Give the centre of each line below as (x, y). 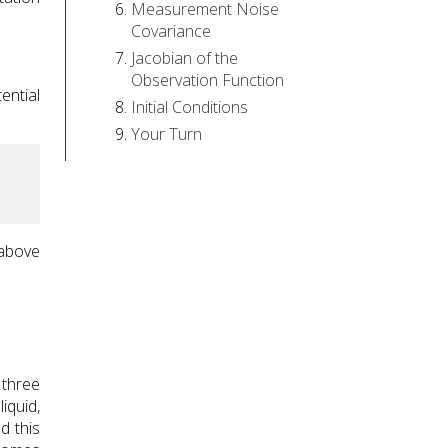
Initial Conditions (189, 107)
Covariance (171, 31)
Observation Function (207, 80)
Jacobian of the (184, 58)
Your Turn (166, 134)
